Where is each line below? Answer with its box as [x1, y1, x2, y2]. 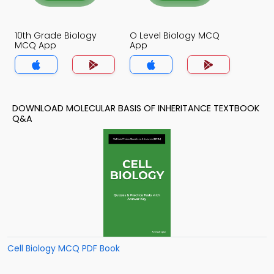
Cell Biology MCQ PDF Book [7, 242, 120, 254]
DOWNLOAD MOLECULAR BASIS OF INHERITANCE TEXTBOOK [12, 102, 259, 114]
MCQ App [15, 39, 56, 51]
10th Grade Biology [15, 29, 97, 42]
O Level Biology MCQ [130, 29, 220, 42]
